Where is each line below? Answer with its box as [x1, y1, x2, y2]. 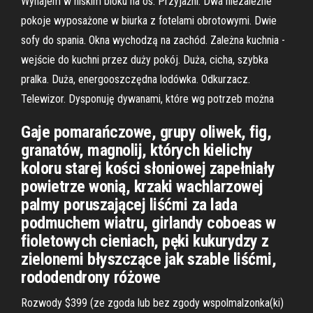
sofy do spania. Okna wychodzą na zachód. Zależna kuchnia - [21, 34, 285, 47]
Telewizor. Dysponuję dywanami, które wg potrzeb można [21, 92, 274, 105]
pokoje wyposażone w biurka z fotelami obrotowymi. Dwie [21, 14, 277, 27]
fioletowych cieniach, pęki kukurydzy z [21, 231, 269, 251]
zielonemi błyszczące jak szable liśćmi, [21, 249, 277, 269]
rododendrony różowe [21, 268, 161, 287]
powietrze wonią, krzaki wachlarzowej [21, 177, 263, 196]
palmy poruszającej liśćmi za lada [21, 195, 238, 214]
